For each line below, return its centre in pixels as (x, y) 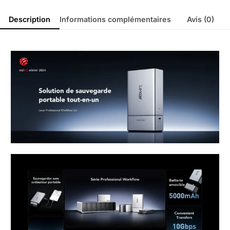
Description (30, 19)
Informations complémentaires (115, 19)
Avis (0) (200, 19)
